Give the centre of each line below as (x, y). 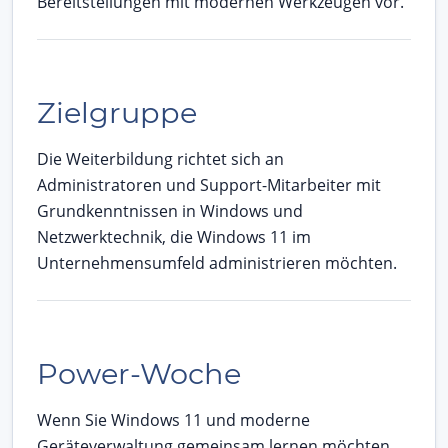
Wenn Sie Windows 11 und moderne (173, 419)
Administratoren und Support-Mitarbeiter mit (209, 184)
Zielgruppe (117, 112)
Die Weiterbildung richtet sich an (160, 158)
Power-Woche (139, 373)
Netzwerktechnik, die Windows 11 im (174, 236)
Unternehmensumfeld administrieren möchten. (217, 262)
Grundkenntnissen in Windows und (170, 210)
